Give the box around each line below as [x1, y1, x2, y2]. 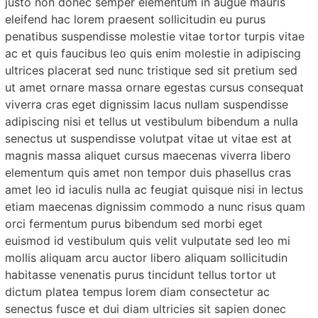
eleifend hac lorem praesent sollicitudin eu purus [5, 11, 266, 26]
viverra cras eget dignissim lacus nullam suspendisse [5, 97, 289, 111]
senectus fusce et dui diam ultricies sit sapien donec [5, 301, 287, 316]
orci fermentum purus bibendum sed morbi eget [5, 216, 263, 231]
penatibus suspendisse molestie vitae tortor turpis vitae [5, 28, 305, 43]
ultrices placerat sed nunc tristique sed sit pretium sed [5, 62, 298, 77]
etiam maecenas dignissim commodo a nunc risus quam [5, 199, 306, 214]
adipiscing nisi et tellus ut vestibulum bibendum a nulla [5, 114, 299, 128]
